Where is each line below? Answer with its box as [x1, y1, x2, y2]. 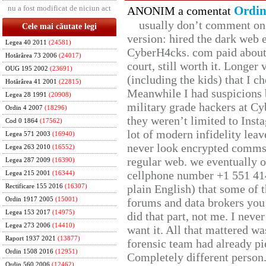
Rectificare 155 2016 [5, 183, 63, 189]
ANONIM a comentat [127, 4, 234, 18]
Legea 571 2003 [5, 131, 50, 137]
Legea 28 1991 [5, 91, 47, 98]
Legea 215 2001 [5, 170, 50, 176]
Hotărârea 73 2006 [5, 52, 57, 59]
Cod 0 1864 [5, 118, 38, 124]
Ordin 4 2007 [5, 104, 43, 111]
